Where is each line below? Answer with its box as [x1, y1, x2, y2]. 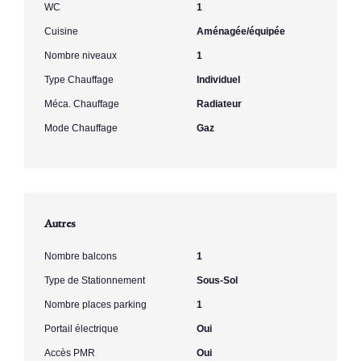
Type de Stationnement [44, 274, 145, 286]
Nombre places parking [44, 298, 147, 310]
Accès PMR [44, 346, 95, 359]
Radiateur [197, 98, 242, 110]
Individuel [197, 73, 240, 85]
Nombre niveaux [44, 49, 117, 61]
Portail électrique [44, 322, 118, 334]
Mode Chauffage [44, 122, 118, 134]
